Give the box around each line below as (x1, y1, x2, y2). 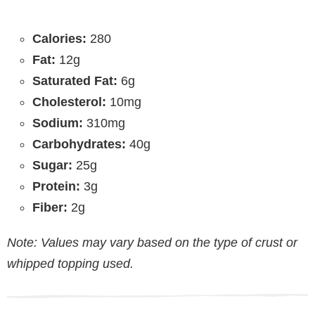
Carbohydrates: (32, 137, 126, 152)
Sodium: (32, 116, 83, 131)
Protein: (32, 179, 80, 194)
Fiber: (32, 200, 67, 215)
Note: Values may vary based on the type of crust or (7, 236, 297, 250)
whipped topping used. (7, 257, 134, 271)
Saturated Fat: (32, 74, 117, 89)
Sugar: (32, 158, 72, 173)
